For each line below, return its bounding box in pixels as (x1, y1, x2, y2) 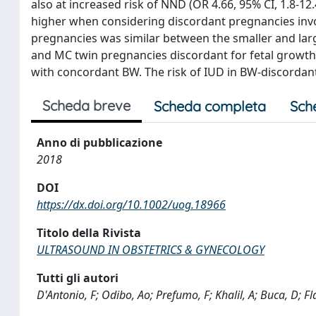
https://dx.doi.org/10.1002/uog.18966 (37, 197, 226, 212)
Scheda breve (42, 97, 130, 114)
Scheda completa (154, 97, 266, 115)
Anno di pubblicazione (37, 135, 162, 150)
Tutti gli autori (37, 270, 119, 286)
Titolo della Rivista (37, 225, 141, 241)
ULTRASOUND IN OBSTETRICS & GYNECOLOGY (37, 242, 265, 257)
